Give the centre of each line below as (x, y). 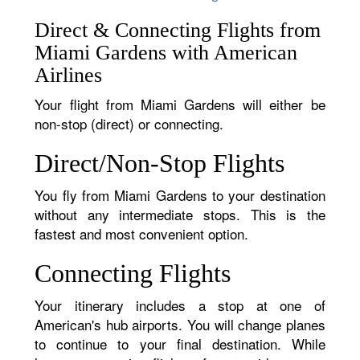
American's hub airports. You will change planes (180, 324)
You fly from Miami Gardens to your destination (180, 195)
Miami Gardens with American (166, 53)
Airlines (69, 75)
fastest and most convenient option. (142, 233)
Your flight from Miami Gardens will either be (180, 104)
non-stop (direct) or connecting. (129, 123)
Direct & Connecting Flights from (178, 30)
